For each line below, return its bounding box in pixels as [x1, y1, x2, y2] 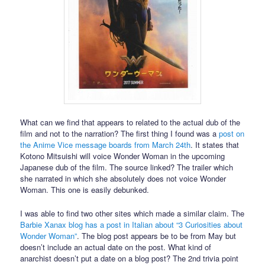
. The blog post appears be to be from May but [77, 230, 237, 242]
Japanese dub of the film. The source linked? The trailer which [20, 161, 234, 173]
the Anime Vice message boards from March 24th [20, 138, 191, 150]
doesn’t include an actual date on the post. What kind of [20, 241, 212, 253]
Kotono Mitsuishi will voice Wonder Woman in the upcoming [20, 150, 225, 161]
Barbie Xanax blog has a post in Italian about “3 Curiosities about [20, 219, 243, 231]
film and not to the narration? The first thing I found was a [20, 127, 219, 139]
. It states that [190, 138, 240, 150]
